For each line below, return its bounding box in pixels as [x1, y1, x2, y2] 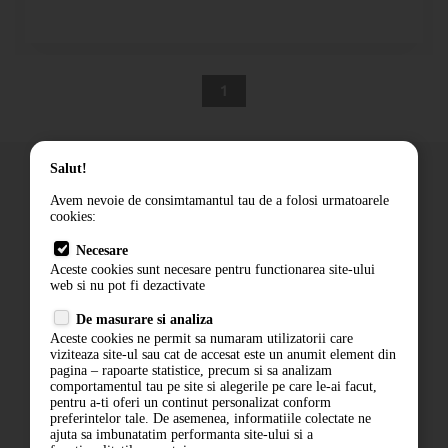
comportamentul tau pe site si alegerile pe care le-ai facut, [50, 379, 377, 394]
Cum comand [30, 217, 120, 233]
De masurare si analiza [76, 311, 213, 327]
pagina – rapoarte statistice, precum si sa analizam [50, 363, 332, 378]
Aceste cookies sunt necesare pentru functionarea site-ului [50, 262, 375, 277]
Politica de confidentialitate [30, 321, 228, 337]
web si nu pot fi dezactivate [50, 278, 205, 293]
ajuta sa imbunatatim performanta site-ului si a [50, 427, 313, 442]
